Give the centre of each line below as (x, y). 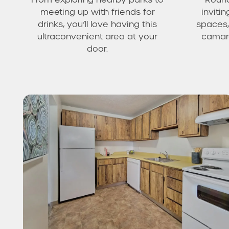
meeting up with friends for (97, 12)
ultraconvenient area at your (97, 36)
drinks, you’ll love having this (97, 24)
